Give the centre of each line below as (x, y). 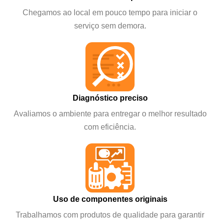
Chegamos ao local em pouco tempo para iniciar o (110, 13)
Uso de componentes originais (110, 199)
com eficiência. (110, 127)
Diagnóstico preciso (110, 98)
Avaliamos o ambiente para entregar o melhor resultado (110, 114)
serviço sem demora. (110, 26)
